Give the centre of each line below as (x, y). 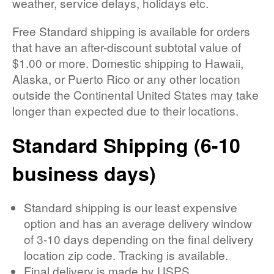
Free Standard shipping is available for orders (131, 31)
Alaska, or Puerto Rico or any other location (126, 79)
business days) (84, 173)
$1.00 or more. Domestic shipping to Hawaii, (128, 63)
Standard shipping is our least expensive (131, 207)
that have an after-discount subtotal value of (127, 47)
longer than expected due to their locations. (125, 111)
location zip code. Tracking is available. (126, 254)
